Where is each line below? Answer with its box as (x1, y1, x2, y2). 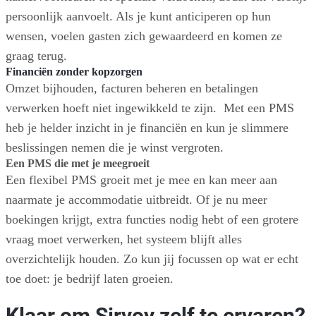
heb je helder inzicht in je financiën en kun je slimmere (6, 120, 288, 135)
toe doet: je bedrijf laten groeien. (6, 271, 174, 286)
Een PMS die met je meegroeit (6, 157, 150, 169)
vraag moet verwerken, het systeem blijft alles (6, 231, 242, 246)
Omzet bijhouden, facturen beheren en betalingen (6, 80, 258, 95)
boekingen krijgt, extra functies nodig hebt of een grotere (6, 212, 298, 226)
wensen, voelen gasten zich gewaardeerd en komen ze (6, 28, 282, 43)
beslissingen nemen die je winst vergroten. (6, 140, 224, 154)
